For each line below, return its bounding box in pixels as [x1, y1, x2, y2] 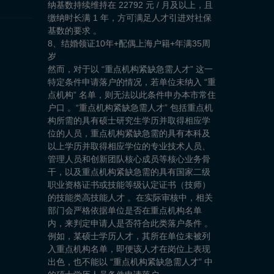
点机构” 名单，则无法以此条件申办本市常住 [48, 90, 217, 100]
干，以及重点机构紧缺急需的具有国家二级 [48, 167, 211, 177]
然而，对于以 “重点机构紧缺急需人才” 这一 [48, 64, 213, 75]
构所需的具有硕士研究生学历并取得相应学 [48, 116, 211, 126]
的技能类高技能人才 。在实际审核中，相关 [48, 193, 213, 203]
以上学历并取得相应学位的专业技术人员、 [48, 141, 211, 152]
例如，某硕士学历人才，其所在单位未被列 [48, 231, 211, 242]
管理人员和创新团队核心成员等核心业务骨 [48, 154, 211, 165]
